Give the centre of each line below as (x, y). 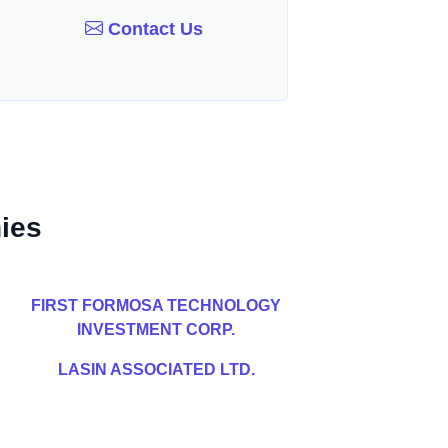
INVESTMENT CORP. (156, 329)
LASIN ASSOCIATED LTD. (156, 369)
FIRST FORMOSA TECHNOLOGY (156, 305)
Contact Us (153, 28)
